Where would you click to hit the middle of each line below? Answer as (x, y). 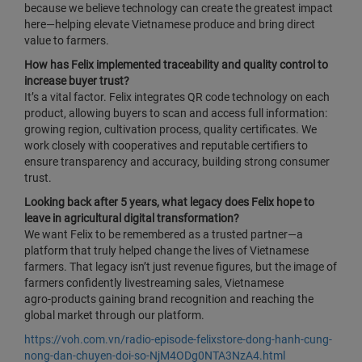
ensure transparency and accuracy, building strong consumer (177, 162)
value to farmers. (67, 40)
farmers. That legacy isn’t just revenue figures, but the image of (181, 267)
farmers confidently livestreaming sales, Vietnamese (154, 283)
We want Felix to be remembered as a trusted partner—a (164, 234)
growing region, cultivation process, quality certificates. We (170, 129)
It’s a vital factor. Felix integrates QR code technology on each (177, 97)
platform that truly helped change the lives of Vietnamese (166, 250)
